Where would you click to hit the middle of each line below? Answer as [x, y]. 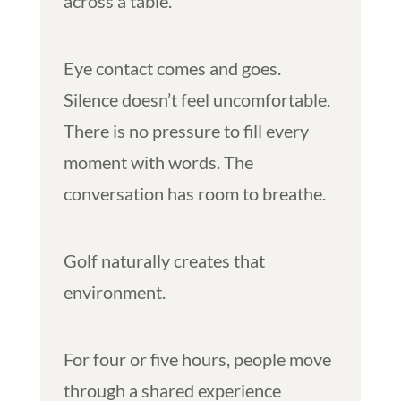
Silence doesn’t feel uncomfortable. [196, 99]
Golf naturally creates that [164, 260]
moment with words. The [158, 162]
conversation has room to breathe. [194, 193]
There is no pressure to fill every [186, 130]
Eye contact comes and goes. [172, 68]
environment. [114, 291]
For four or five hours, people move [197, 358]
